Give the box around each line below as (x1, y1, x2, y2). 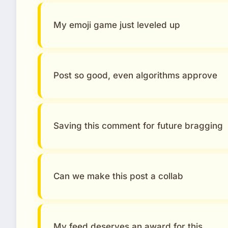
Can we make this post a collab (53, 170, 183, 181)
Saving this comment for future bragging (53, 120, 223, 131)
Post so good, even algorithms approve (53, 70, 217, 80)
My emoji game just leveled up (53, 19, 180, 30)
